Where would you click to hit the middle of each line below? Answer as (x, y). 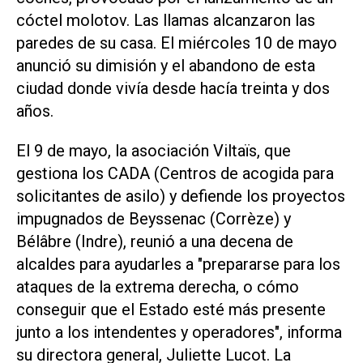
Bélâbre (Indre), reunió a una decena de (155, 241)
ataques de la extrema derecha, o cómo (158, 286)
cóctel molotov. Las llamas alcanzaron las (166, 20)
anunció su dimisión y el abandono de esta (166, 65)
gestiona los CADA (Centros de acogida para (175, 173)
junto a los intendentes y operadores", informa (179, 332)
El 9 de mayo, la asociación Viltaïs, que (154, 150)
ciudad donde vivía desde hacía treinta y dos (173, 88)
